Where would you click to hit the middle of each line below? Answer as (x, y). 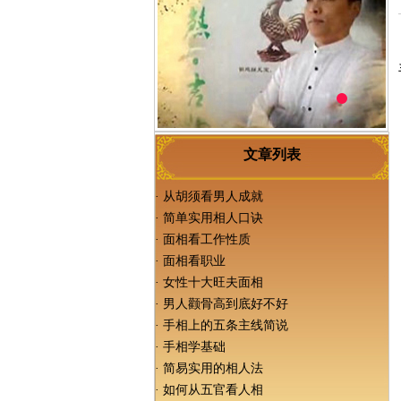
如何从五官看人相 (213, 390)
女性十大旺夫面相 (213, 282)
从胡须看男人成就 (213, 196)
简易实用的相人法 (213, 368)
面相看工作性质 (207, 239)
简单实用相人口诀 (213, 218)
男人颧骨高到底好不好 (226, 304)
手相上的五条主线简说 (226, 325)
